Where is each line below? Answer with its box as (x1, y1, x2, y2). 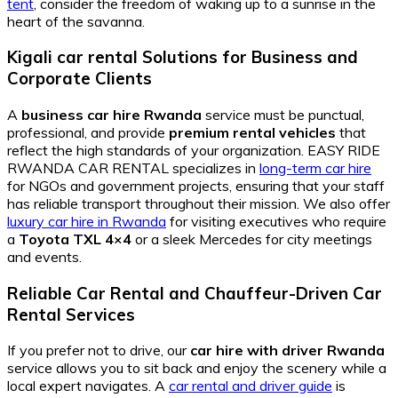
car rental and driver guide (169, 377, 332, 395)
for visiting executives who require (166, 212, 386, 230)
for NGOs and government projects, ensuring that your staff (7, 177, 385, 195)
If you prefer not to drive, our (7, 341, 190, 360)
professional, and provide (7, 123, 169, 141)
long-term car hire (259, 159, 371, 177)
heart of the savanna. (7, 12, 145, 30)
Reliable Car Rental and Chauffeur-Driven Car (7, 282, 382, 304)
